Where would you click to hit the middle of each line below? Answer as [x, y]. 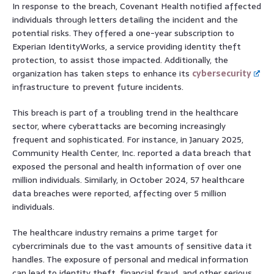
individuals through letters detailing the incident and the [125, 19]
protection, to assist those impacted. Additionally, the [120, 60]
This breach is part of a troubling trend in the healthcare [125, 112]
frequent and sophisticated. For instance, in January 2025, [128, 139]
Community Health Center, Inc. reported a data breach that [132, 153]
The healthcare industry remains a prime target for [115, 232]
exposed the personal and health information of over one [127, 166]
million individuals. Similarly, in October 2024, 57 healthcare [128, 180]
